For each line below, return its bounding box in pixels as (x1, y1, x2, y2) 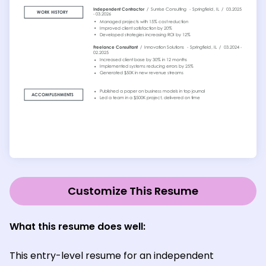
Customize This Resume (68, 183, 198, 198)
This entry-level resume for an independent (9, 248, 214, 262)
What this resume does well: (9, 219, 145, 233)
